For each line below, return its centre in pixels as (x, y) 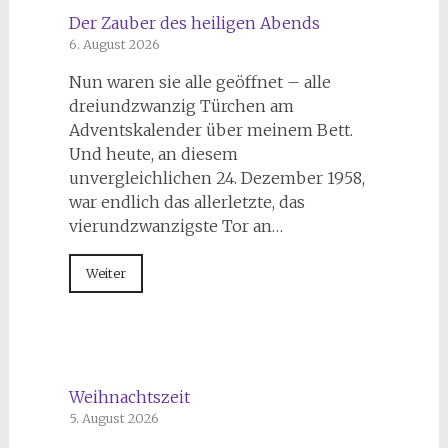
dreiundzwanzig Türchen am (181, 105)
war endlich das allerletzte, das (186, 201)
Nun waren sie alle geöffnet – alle (199, 81)
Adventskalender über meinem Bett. (210, 129)
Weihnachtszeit (129, 396)
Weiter (105, 272)
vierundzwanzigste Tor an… (175, 225)
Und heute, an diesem (153, 153)
